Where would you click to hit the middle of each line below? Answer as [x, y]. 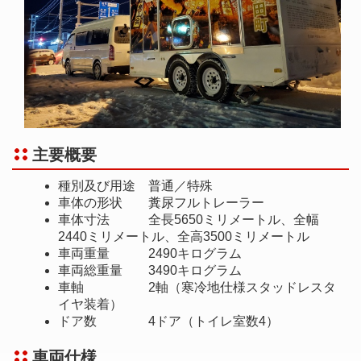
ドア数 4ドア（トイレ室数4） [168, 321]
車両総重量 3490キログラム [150, 270]
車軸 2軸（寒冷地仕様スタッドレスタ [197, 287]
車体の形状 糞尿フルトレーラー [161, 202]
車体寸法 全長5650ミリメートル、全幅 [189, 219]
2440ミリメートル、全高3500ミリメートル [184, 236]
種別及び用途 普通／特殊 [135, 185]
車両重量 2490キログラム [150, 253]
